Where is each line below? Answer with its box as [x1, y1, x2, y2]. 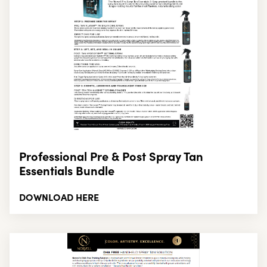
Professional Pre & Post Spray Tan [19, 148, 203, 164]
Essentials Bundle [19, 162, 114, 179]
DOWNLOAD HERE [19, 190, 99, 204]
